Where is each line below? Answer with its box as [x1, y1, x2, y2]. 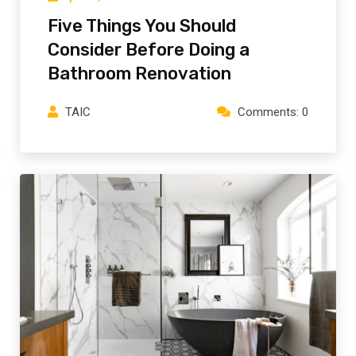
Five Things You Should [48, 15, 236, 37]
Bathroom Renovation [48, 63, 231, 85]
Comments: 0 [238, 105, 308, 120]
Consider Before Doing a [48, 39, 250, 61]
